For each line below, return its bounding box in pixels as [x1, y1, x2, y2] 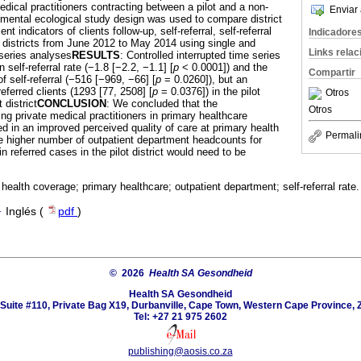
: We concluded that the [106, 98, 218, 110]
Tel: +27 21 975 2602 [134, 310, 227, 322]
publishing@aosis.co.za [127, 345, 233, 357]
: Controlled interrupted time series [120, 49, 280, 62]
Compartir [309, 67, 355, 78]
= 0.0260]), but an [161, 73, 247, 86]
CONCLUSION [37, 98, 106, 110]
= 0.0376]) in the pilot [158, 85, 260, 98]
